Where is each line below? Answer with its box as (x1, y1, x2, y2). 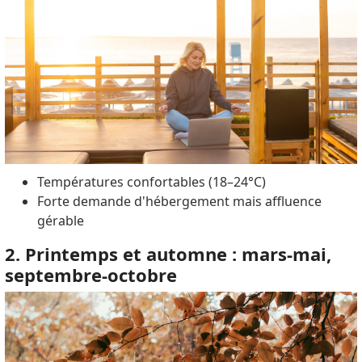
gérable (36, 211, 84, 229)
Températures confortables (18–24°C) (36, 172, 269, 191)
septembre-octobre (4, 262, 177, 287)
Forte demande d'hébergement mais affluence (36, 192, 322, 210)
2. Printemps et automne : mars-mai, (4, 241, 331, 266)
